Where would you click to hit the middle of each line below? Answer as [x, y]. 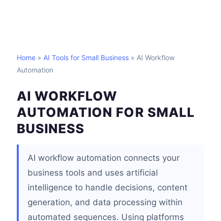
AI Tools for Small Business [86, 57]
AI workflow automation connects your [104, 158]
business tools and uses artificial [93, 173]
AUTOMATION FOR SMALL [106, 112]
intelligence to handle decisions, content [108, 187]
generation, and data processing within [105, 202]
